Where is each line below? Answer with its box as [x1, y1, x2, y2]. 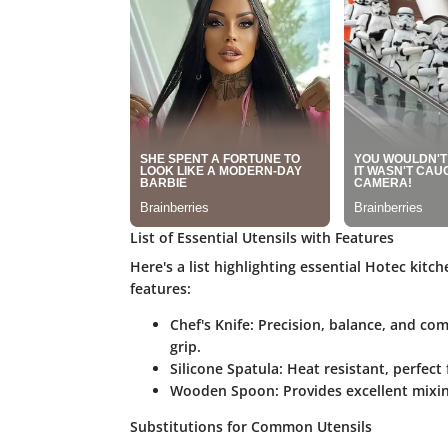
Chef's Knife [169, 315, 250, 335]
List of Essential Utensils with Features [129, 228, 394, 248]
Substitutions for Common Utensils [129, 417, 372, 437]
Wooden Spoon [169, 381, 275, 401]
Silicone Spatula [169, 359, 279, 379]
